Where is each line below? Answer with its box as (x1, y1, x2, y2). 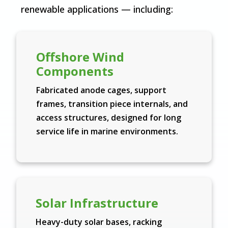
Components (36, 63, 113, 80)
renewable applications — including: (20, 3, 173, 16)
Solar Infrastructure (36, 194, 159, 212)
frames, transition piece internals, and (36, 98, 188, 110)
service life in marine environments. (36, 126, 178, 137)
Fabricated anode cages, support (36, 84, 166, 96)
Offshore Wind (36, 48, 124, 66)
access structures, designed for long (36, 112, 181, 124)
